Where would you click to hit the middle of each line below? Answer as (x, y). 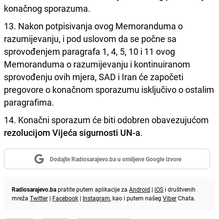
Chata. (186, 198)
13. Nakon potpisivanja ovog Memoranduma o (93, 26)
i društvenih (179, 189)
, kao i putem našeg (136, 198)
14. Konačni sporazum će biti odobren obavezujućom (106, 120)
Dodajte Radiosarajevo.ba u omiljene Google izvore (115, 159)
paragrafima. (29, 102)
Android (140, 189)
